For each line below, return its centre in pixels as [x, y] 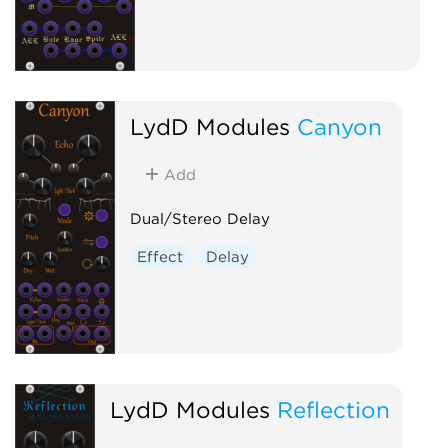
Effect [160, 256]
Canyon [339, 126]
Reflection [333, 409]
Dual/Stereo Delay [199, 218]
